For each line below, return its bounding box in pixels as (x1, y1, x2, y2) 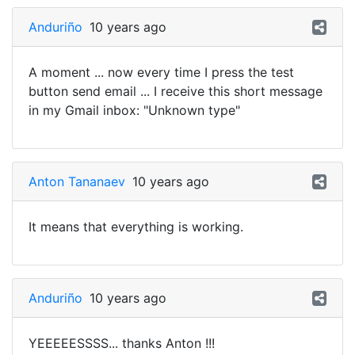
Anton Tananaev (29, 174, 125, 189)
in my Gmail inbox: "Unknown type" (29, 102, 240, 118)
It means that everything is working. (29, 219, 243, 235)
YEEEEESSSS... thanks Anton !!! (29, 335, 215, 351)
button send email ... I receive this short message (29, 83, 323, 99)
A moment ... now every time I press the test (29, 64, 294, 80)
